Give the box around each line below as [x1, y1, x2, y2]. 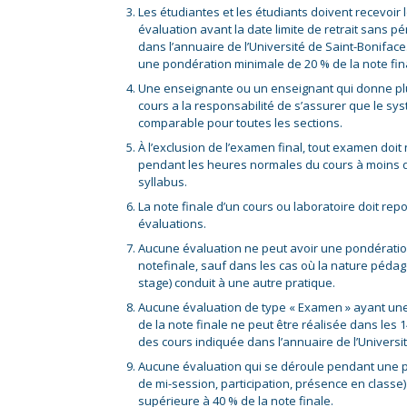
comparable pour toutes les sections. [138, 114, 342, 131]
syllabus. [138, 174, 187, 190]
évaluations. [138, 215, 206, 232]
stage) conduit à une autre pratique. [138, 274, 335, 291]
